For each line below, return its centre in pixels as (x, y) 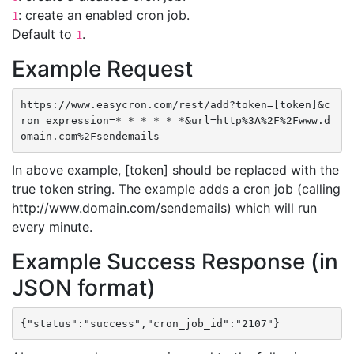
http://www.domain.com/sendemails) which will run (164, 208)
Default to (44, 34)
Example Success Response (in (175, 262)
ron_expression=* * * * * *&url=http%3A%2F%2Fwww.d (175, 120)
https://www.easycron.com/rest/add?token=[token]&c (175, 104)
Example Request (102, 69)
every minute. (52, 227)
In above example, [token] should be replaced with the (175, 170)
